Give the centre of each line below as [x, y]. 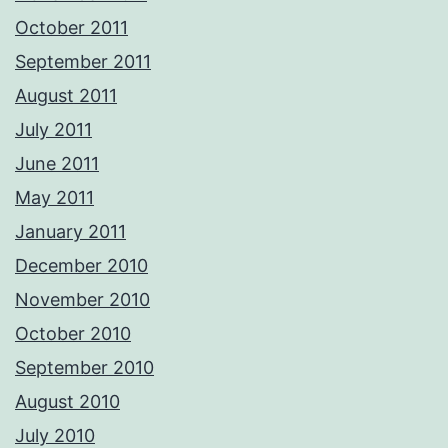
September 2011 [83, 62]
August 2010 [67, 402]
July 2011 [53, 130]
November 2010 [82, 300]
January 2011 [70, 232]
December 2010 [81, 266]
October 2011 [71, 28]
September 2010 [84, 368]
